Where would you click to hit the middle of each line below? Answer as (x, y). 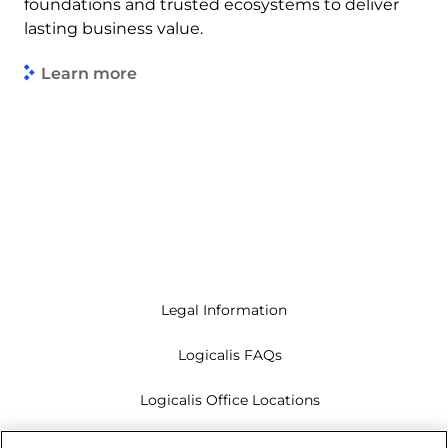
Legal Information (224, 310)
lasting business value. (113, 29)
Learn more (89, 73)
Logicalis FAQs (230, 355)
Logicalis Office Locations (230, 400)
